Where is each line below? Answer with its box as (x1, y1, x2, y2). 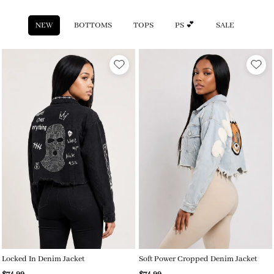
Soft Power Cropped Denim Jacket (139, 254, 257, 265)
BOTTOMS (73, 20, 112, 31)
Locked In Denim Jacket (2, 254, 84, 265)
